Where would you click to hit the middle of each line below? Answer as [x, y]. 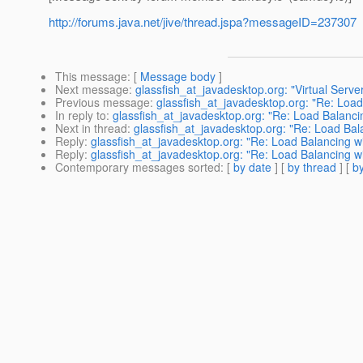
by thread [312, 167]
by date [252, 167]
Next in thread [91, 128]
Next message [92, 90]
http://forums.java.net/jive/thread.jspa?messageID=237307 [203, 22]
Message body [178, 77]
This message [91, 77]
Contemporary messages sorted [138, 167]
